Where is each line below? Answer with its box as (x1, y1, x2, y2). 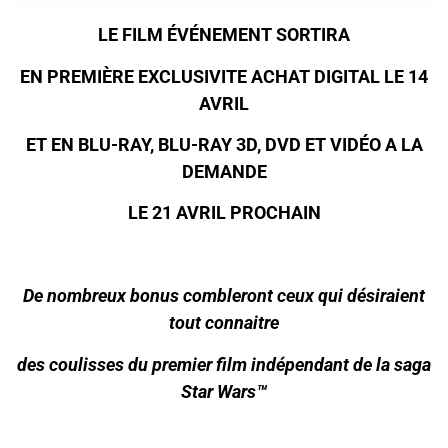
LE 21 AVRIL (127, 202, 226, 224)
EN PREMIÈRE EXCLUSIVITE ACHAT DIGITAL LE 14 (20, 65, 428, 87)
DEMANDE (181, 160, 267, 182)
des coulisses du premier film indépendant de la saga (17, 353, 431, 375)
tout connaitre (169, 312, 279, 334)
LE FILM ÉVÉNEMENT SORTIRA (98, 24, 350, 46)
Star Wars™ (181, 380, 267, 402)
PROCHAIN (229, 202, 321, 224)
